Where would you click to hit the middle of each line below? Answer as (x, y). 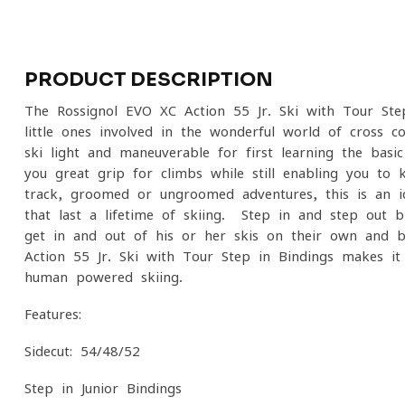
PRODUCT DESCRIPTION (149, 80)
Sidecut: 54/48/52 (82, 351)
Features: (53, 314)
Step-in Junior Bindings (103, 388)
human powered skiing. (104, 277)
